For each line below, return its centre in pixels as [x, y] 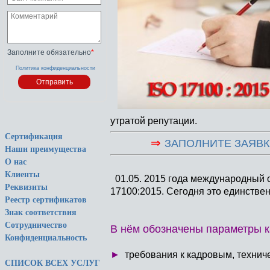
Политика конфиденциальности [55, 68]
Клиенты [22, 174]
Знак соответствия [41, 212]
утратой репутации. [154, 121]
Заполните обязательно [49, 52]
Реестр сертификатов [46, 200]
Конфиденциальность [46, 238]
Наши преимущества [46, 149]
